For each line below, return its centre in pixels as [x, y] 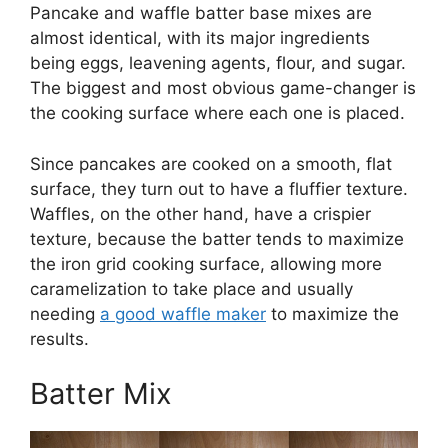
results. [59, 338]
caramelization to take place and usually [191, 288]
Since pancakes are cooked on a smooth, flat [211, 163]
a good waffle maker [183, 313]
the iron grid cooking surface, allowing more [206, 263]
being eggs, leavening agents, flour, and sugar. [218, 63]
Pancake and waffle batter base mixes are [201, 13]
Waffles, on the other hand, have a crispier [200, 213]
